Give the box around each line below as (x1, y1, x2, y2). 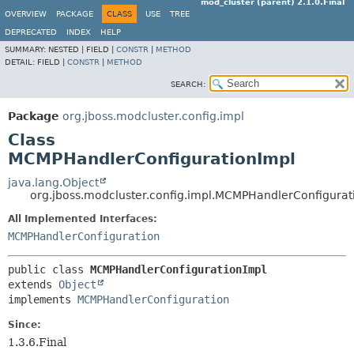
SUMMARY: (5, 45, 48, 54)
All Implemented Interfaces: (8, 213, 157, 224)
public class (8, 263, 90, 276)
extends (8, 278, 58, 291)
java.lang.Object (8, 176, 99, 189)
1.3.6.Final (8, 336, 66, 348)
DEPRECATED (5, 28, 57, 36)
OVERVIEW (5, 9, 47, 18)
